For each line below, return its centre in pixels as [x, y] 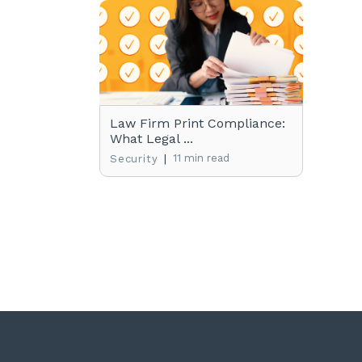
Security [134, 159]
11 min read [202, 158]
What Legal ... [152, 139]
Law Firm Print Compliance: [198, 123]
